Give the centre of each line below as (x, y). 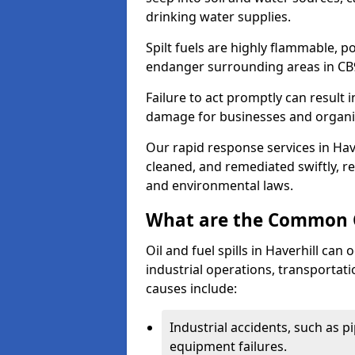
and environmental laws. (219, 185)
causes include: (191, 288)
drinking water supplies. (218, 17)
